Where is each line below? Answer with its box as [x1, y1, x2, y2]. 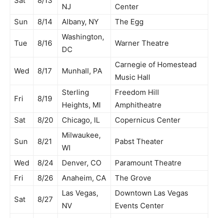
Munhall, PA [62, 66, 102, 75]
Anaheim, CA [62, 173, 106, 182]
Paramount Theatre [115, 158, 182, 167]
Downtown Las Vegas [115, 188, 188, 198]
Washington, [62, 32, 104, 41]
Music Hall [115, 72, 150, 82]
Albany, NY [62, 17, 99, 26]
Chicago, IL [62, 115, 100, 125]
